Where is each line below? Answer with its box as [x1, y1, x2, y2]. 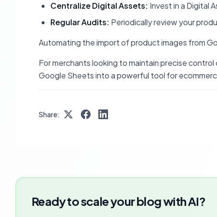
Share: [39, 110, 60, 119]
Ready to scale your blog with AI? [31, 194, 206, 208]
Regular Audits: [50, 17, 109, 27]
